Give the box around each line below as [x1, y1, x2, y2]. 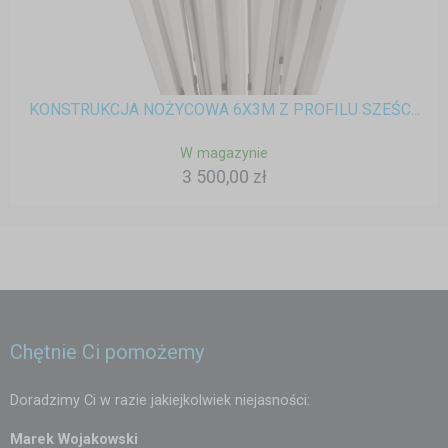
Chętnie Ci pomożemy [10, 340, 205, 365]
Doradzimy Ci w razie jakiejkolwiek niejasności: [10, 391, 310, 409]
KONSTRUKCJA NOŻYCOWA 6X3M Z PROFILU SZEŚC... [28, 100, 420, 120]
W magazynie [180, 145, 268, 163]
